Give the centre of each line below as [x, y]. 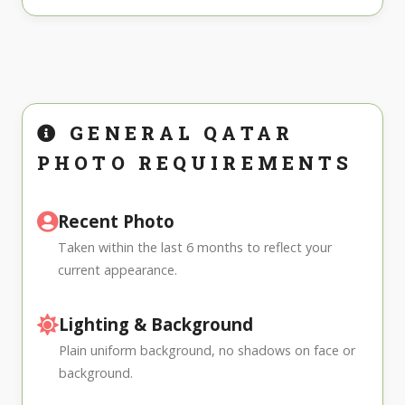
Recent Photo [116, 221]
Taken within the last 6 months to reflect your [195, 247]
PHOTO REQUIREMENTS [195, 162]
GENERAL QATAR [178, 132]
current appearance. [118, 269]
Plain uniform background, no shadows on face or [207, 350]
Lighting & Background [156, 324]
